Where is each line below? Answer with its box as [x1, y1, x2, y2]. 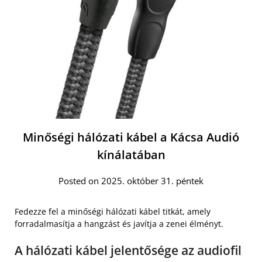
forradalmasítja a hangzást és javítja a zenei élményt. [15, 218, 223, 229]
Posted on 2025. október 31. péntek [58, 175, 204, 187]
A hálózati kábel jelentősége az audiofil [15, 242, 242, 258]
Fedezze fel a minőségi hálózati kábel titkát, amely [15, 206, 211, 217]
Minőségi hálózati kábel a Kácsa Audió [23, 129, 239, 145]
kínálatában [96, 147, 166, 163]
